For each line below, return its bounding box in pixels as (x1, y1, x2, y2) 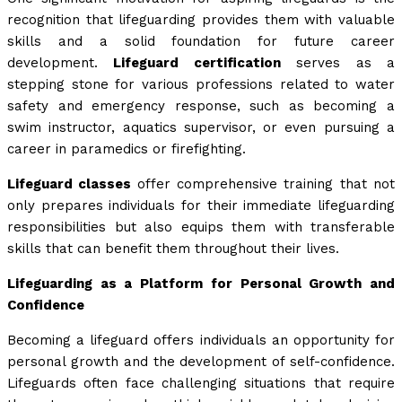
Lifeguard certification (113, 55, 281, 72)
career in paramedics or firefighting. (7, 141, 246, 158)
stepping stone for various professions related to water (7, 76, 395, 93)
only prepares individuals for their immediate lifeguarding (7, 197, 395, 214)
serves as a (280, 55, 396, 72)
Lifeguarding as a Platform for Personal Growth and (7, 275, 395, 293)
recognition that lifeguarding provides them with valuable (7, 12, 395, 29)
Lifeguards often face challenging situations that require (7, 375, 395, 392)
